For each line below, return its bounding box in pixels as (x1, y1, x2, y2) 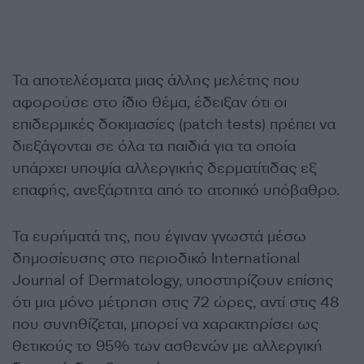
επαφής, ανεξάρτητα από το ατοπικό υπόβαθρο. (12, 180, 340, 201)
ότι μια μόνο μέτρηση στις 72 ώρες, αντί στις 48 (12, 292, 339, 313)
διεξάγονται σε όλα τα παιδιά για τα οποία (12, 136, 296, 157)
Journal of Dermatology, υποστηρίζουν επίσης (12, 271, 333, 291)
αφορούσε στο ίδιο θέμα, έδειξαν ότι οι (12, 93, 287, 113)
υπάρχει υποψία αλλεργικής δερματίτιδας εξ (12, 158, 316, 179)
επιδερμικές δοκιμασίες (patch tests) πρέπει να (12, 115, 336, 135)
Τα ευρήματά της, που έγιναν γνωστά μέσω (12, 227, 306, 247)
